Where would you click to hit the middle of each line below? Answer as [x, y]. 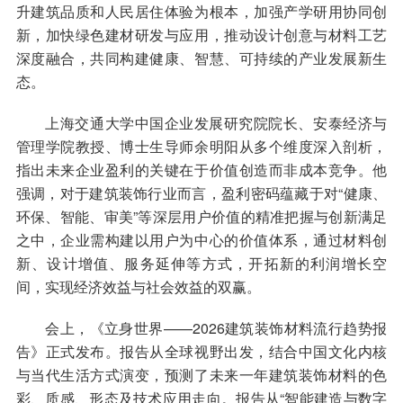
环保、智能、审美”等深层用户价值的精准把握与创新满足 [201, 216]
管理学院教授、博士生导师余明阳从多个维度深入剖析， [201, 146]
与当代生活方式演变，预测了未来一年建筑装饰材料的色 [201, 375]
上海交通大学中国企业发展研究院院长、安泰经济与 [201, 123]
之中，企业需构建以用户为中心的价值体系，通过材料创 [201, 240]
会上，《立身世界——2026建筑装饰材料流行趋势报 [201, 328]
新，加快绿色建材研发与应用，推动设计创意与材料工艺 [201, 35]
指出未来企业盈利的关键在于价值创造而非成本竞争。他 [201, 170]
